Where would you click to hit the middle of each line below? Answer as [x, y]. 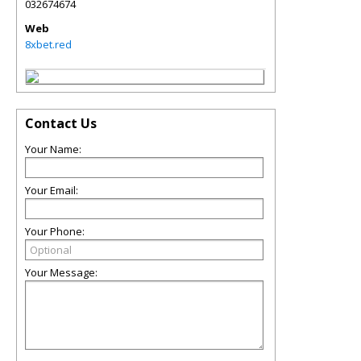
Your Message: [61, 272]
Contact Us [61, 123]
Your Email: [52, 190]
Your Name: [53, 149]
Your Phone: [55, 231]
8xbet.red [48, 44]
